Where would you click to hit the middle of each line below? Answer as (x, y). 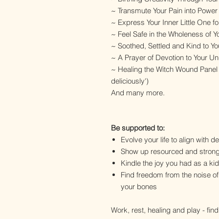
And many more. (139, 93)
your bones (140, 187)
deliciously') (131, 81)
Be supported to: (139, 128)
